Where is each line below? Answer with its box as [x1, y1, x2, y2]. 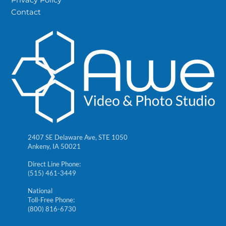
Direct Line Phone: [27, 159, 81, 168]
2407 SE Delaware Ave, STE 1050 [27, 133, 128, 141]
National [27, 186, 52, 195]
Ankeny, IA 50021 [27, 142, 81, 150]
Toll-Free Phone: [27, 195, 75, 204]
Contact [11, 7, 41, 17]
